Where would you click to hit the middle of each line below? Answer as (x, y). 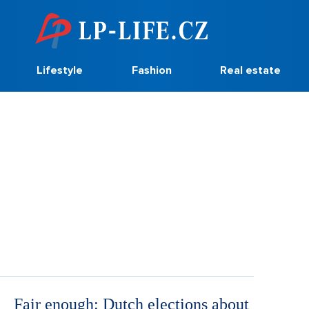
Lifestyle (59, 70)
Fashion (151, 70)
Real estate (251, 70)
